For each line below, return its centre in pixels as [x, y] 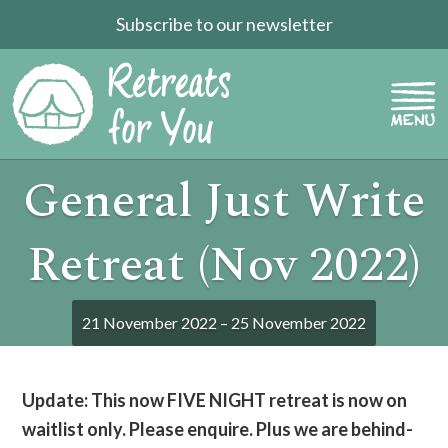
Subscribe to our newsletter [224, 24]
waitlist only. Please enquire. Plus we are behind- [218, 429]
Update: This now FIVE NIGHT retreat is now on [215, 400]
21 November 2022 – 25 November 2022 [224, 322]
